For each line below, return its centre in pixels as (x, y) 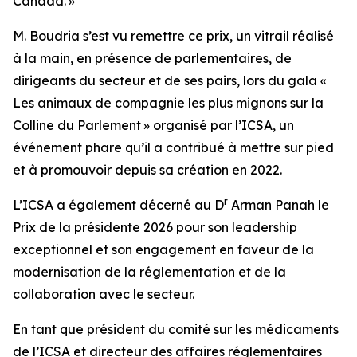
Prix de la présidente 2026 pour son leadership (155, 227)
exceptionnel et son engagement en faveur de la (163, 249)
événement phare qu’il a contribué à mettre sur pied (173, 147)
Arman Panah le (279, 205)
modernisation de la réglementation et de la (149, 272)
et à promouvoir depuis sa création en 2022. (147, 170)
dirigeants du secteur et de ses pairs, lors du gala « (171, 80)
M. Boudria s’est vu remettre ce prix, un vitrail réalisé (173, 36)
